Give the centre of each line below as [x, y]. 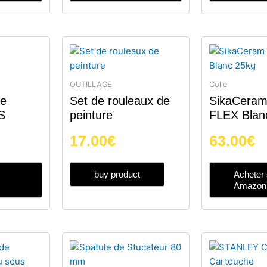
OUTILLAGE [91, 85]
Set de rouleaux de [119, 100]
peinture [91, 115]
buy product [117, 174]
